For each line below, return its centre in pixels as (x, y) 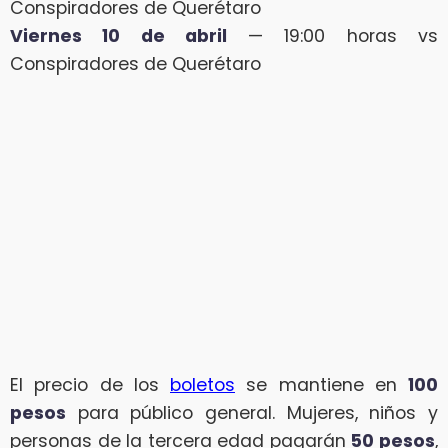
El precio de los (90, 385)
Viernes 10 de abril (118, 36)
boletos (202, 385)
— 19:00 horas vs (332, 36)
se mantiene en (321, 385)
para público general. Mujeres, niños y (252, 413)
